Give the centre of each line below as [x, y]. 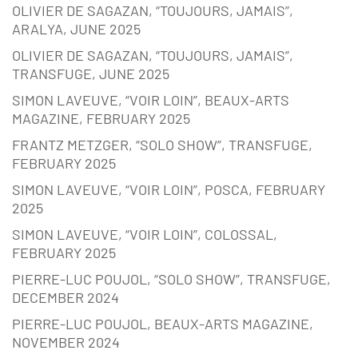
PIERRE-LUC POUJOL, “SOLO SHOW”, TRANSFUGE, [171, 279]
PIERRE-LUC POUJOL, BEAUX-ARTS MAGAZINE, [163, 324]
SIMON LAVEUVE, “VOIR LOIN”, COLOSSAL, [145, 235]
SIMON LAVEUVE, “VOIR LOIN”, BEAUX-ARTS [151, 100]
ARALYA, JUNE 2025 [76, 29]
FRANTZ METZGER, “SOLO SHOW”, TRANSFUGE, [162, 145]
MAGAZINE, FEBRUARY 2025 [101, 119]
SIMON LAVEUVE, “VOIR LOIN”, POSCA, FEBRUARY [169, 190]
